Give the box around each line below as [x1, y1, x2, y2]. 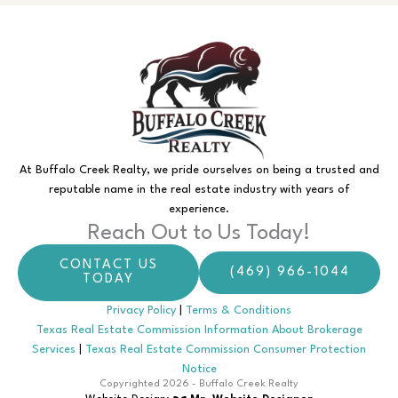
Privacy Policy [107, 305, 176, 316]
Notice [181, 363, 217, 375]
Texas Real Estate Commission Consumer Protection [82, 344, 366, 355]
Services [32, 344, 79, 355]
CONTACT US [59, 259, 158, 272]
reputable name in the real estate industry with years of [48, 184, 350, 195]
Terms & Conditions [186, 305, 291, 316]
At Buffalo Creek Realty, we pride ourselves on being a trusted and [19, 164, 379, 176]
